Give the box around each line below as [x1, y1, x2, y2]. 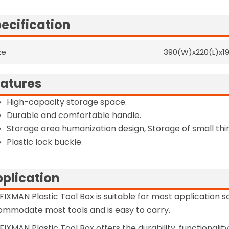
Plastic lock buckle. [7, 136, 83, 148]
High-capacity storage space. [7, 96, 127, 108]
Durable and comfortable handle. [7, 109, 142, 122]
